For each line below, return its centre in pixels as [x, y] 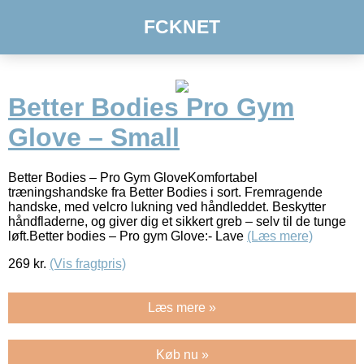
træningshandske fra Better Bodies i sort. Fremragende [165, 192]
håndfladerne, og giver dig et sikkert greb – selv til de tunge [177, 221]
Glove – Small [94, 138]
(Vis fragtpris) [88, 263]
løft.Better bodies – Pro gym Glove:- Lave [128, 236]
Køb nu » [182, 354]
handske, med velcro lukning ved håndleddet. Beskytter [167, 206]
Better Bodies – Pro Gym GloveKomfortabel [133, 177]
